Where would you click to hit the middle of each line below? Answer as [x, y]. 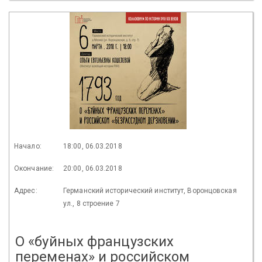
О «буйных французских [95, 241]
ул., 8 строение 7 [92, 203]
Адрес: [26, 190]
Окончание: [34, 168]
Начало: [28, 146]
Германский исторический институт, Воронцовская [150, 190]
